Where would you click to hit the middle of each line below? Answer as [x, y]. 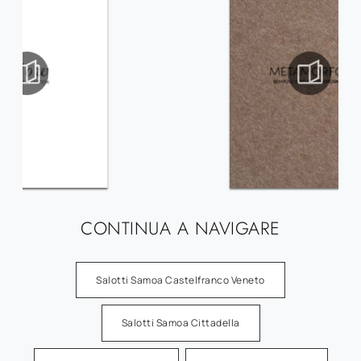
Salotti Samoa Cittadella [180, 323]
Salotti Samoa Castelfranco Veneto [180, 280]
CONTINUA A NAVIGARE [180, 228]
